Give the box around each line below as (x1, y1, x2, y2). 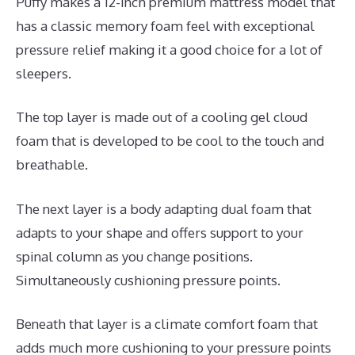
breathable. (16, 156, 88, 174)
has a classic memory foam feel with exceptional (16, 17, 315, 34)
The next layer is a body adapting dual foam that (16, 200, 311, 217)
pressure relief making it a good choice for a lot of (16, 40, 323, 58)
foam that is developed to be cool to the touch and (16, 132, 324, 150)
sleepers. (16, 64, 71, 82)
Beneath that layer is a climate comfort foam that (16, 315, 318, 333)
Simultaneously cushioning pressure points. (16, 271, 281, 288)
